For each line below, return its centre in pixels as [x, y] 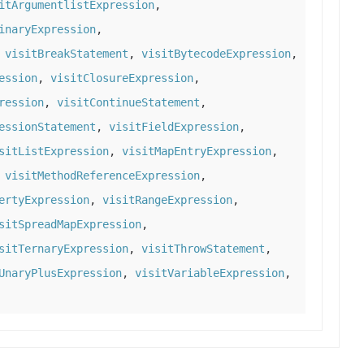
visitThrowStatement [203, 249]
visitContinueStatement [128, 103]
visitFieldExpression [174, 127]
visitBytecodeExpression [216, 54]
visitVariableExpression [210, 273]
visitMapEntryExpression [197, 152]
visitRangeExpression [167, 200]
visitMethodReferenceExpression [102, 176]
